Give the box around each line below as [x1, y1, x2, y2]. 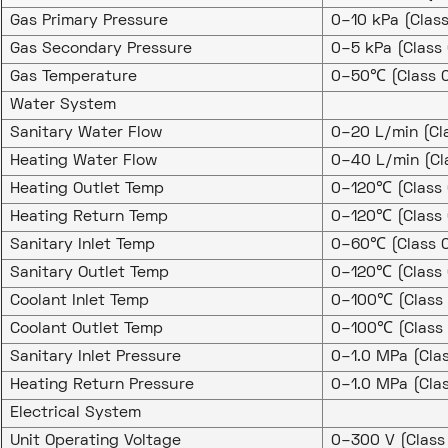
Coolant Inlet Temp [9, 294, 149, 309]
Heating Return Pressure [9, 378, 194, 393]
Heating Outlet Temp [9, 182, 164, 197]
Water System [9, 98, 116, 113]
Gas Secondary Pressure [9, 42, 192, 57]
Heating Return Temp [9, 210, 168, 225]
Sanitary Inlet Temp [9, 238, 155, 253]
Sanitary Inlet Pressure [9, 350, 181, 365]
